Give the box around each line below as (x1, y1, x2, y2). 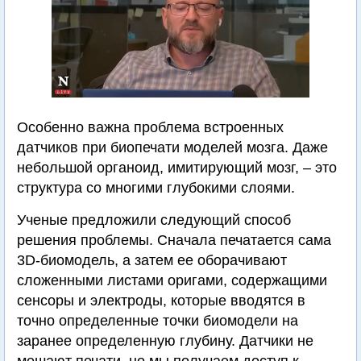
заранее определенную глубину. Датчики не (17, 333, 313, 349)
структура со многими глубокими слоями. (17, 180, 295, 196)
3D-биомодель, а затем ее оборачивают (17, 252, 287, 268)
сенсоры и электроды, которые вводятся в (17, 293, 305, 309)
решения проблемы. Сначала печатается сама (17, 232, 331, 248)
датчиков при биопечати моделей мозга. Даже (17, 139, 328, 156)
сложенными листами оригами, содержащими (17, 272, 327, 288)
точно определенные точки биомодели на (17, 313, 298, 329)
